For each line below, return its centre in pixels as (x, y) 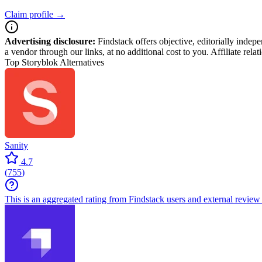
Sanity (16, 145)
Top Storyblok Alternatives (54, 62)
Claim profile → (35, 14)
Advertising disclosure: (50, 41)
